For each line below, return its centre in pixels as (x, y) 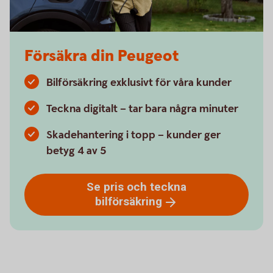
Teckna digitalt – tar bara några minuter (142, 109)
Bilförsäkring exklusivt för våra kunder (139, 83)
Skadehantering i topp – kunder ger (133, 135)
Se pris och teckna (136, 187)
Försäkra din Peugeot (102, 56)
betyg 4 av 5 (76, 151)
